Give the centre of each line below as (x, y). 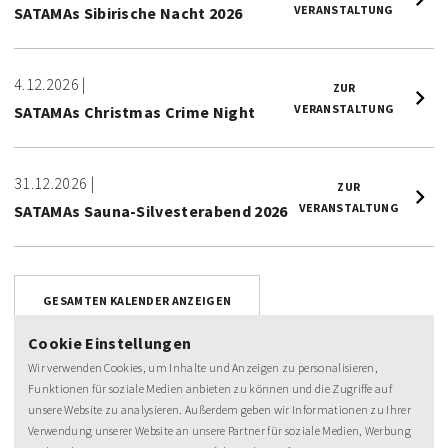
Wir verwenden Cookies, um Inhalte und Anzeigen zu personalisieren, (203, 367)
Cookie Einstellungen (110, 343)
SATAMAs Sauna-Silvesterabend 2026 (151, 211)
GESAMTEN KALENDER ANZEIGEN (137, 300)
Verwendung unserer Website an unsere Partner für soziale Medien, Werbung (220, 430)
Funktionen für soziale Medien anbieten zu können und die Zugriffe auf (210, 388)
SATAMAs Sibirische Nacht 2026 (128, 13)
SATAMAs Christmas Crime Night (135, 112)
